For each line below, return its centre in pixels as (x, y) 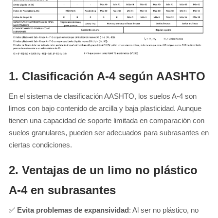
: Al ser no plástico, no (164, 210)
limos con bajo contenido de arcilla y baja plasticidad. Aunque (105, 108)
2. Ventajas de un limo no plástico (103, 170)
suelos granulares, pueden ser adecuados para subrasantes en (109, 132)
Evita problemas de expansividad (73, 210)
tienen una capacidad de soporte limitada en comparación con (107, 120)
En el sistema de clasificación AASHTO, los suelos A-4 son (103, 96)
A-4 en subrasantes (62, 190)
